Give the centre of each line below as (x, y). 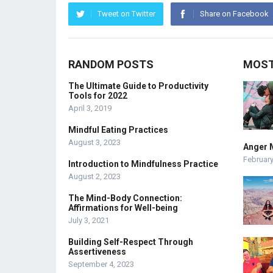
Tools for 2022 (98, 96)
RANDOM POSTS (111, 64)
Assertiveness (97, 252)
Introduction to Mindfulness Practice (143, 164)
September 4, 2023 (101, 264)
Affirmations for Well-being (123, 208)
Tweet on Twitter (126, 14)
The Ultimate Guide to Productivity (138, 86)
